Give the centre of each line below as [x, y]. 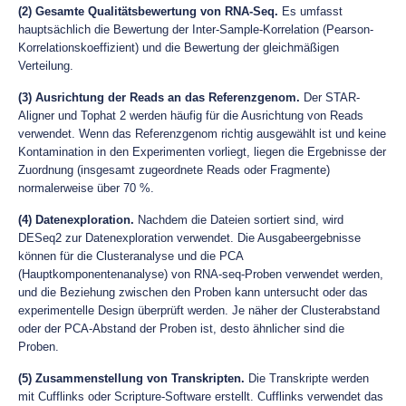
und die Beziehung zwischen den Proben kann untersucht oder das [193, 292]
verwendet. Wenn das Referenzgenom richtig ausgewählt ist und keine [202, 134]
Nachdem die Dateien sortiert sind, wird [239, 220]
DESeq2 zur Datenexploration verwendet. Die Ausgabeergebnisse [189, 238]
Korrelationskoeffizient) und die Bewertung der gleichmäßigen [179, 48]
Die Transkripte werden [307, 378]
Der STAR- [330, 97]
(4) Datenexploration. [76, 220]
